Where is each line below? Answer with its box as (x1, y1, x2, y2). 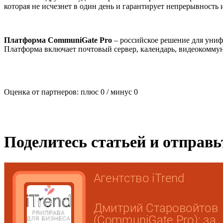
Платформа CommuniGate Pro (4, 35, 114, 44)
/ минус (105, 87, 134, 96)
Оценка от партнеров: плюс (4, 87, 101, 96)
